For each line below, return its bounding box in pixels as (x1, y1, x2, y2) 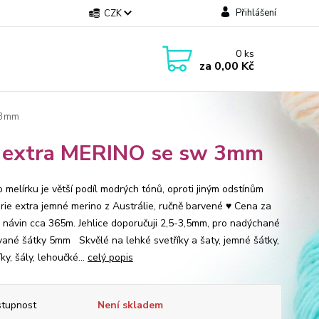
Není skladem (97, 298, 163, 312)
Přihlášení (235, 6, 276, 19)
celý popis (87, 251, 133, 264)
